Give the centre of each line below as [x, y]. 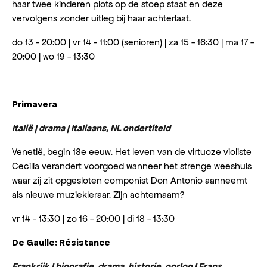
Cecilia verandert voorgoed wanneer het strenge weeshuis [132, 166]
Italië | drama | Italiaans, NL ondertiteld [91, 128]
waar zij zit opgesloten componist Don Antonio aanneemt [130, 180]
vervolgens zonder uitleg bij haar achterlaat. [101, 18]
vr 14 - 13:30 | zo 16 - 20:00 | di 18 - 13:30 [93, 218]
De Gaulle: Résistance [61, 242]
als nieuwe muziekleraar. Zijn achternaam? [98, 195]
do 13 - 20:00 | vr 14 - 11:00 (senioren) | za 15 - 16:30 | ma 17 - [133, 42]
